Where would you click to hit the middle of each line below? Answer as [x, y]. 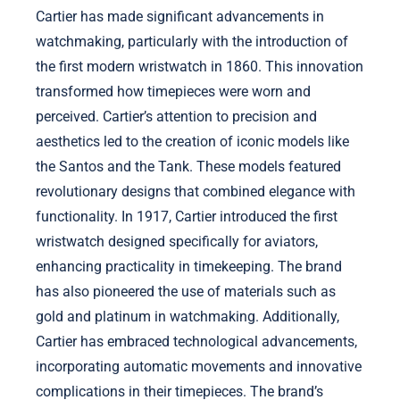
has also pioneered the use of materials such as [186, 291]
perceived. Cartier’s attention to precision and [176, 116]
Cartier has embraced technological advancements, [196, 341]
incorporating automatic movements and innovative [199, 366]
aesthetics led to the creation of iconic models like [192, 141]
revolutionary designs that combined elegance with [196, 191]
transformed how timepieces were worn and [173, 91]
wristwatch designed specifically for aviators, [177, 241]
